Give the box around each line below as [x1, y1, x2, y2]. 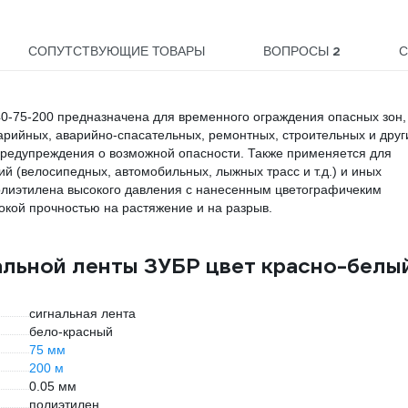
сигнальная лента [29, 306, 136, 321]
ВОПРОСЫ [262, 44, 332, 58]
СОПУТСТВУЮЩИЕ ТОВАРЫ [28, 44, 206, 58]
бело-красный [29, 324, 113, 339]
